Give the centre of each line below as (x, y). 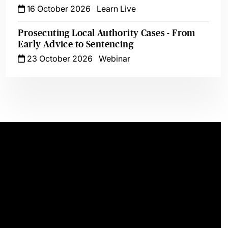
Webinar (115, 59)
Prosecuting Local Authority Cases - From (107, 33)
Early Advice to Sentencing (76, 44)
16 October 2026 (58, 9)
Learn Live (117, 9)
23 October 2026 (59, 59)
